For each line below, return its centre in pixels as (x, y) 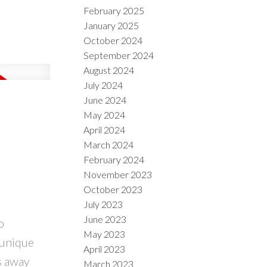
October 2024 (113, 40)
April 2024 (105, 129)
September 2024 (119, 55)
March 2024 (109, 144)
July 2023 (103, 204)
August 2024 (109, 70)
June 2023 (105, 219)
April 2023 (105, 249)
